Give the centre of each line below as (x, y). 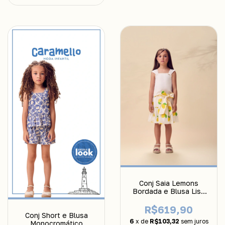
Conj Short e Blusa (56, 215)
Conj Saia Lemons (169, 183)
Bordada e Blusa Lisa (169, 191)
